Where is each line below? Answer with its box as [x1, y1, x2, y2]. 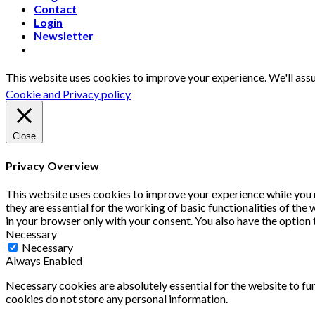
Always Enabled [6, 253, 82, 267]
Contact [34, 2, 77, 16]
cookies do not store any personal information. [6, 291, 228, 305]
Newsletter [34, 29, 94, 43]
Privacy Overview [6, 158, 99, 172]
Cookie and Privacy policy [6, 87, 131, 101]
